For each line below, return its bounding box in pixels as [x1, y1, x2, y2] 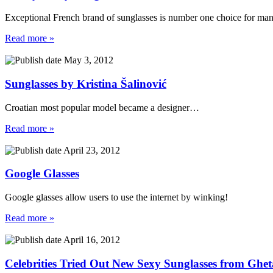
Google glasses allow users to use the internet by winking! [5, 192, 228, 203]
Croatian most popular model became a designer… [5, 102, 199, 113]
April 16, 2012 [62, 235, 120, 246]
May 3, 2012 [62, 55, 113, 66]
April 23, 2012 [62, 144, 120, 155]
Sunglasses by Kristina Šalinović [5, 77, 166, 91]
